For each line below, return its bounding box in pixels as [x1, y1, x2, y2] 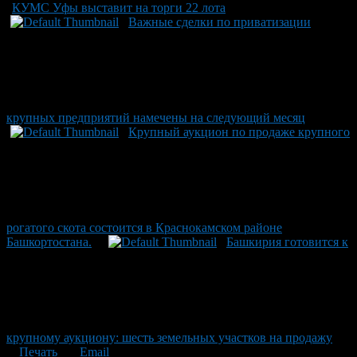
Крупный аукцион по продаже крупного [128, 124, 350, 139]
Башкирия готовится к [226, 234, 348, 249]
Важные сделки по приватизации [128, 14, 311, 29]
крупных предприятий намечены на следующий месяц [6, 110, 305, 124]
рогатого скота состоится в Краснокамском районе [6, 220, 282, 234]
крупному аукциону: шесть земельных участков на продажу [6, 330, 332, 344]
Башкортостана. [6, 234, 92, 249]
